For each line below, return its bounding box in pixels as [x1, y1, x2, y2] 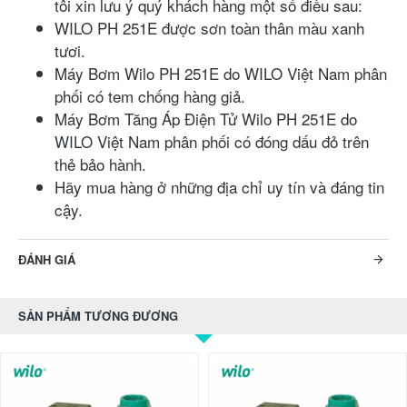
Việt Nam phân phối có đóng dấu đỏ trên [93, 129, 369, 153]
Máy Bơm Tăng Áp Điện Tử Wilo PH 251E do [55, 106, 357, 130]
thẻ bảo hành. [55, 152, 146, 175]
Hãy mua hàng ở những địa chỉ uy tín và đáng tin [55, 174, 384, 198]
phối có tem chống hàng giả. [55, 84, 245, 107]
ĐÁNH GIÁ [18, 250, 75, 268]
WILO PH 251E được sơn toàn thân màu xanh [55, 15, 364, 39]
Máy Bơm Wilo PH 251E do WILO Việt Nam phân [55, 61, 387, 84]
